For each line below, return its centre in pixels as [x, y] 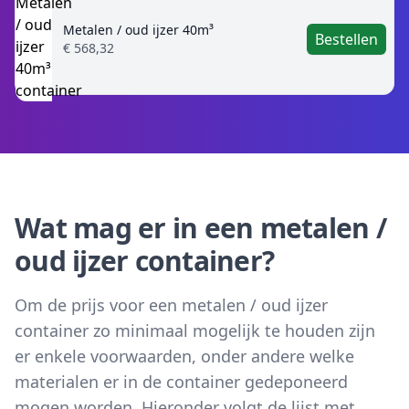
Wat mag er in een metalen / [200, 228]
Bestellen [346, 39]
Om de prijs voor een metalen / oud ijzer [171, 305]
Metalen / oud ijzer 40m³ [138, 30]
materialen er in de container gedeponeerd [181, 382]
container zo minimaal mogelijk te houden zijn [195, 330]
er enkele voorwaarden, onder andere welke [184, 356]
